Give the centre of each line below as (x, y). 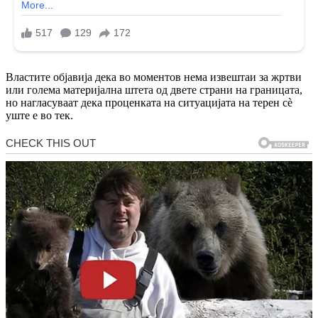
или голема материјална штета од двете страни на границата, (154, 90)
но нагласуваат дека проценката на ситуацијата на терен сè (149, 103)
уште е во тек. (39, 115)
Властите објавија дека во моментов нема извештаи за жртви (154, 77)
